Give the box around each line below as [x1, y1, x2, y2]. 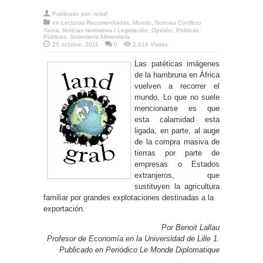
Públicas [43, 33, 66, 40]
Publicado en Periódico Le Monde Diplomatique [59, 245, 220, 254]
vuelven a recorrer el [134, 81, 220, 90]
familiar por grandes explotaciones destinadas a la [43, 193, 214, 202]
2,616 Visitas [133, 41, 168, 48]
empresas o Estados [134, 159, 220, 168]
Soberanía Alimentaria [70, 33, 130, 40]
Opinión [151, 26, 173, 33]
